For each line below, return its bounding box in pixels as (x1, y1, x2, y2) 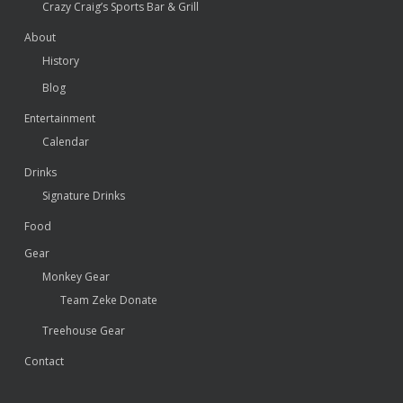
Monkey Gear (41, 269, 110, 284)
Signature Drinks (41, 188, 125, 203)
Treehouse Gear (41, 323, 125, 338)
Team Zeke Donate (59, 292, 157, 308)
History (41, 53, 79, 68)
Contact (23, 354, 64, 369)
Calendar (41, 134, 89, 149)
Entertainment (23, 111, 95, 126)
